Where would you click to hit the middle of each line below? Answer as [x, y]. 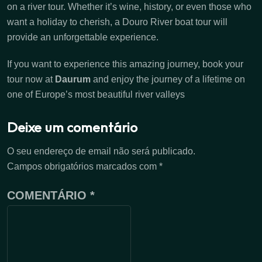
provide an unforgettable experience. [83, 37]
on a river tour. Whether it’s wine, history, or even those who [129, 7]
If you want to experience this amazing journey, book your [125, 64]
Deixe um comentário [72, 129]
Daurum [73, 80]
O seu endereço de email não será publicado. [101, 151]
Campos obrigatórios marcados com [83, 167]
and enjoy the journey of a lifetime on [168, 80]
